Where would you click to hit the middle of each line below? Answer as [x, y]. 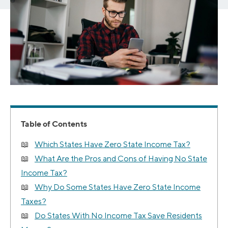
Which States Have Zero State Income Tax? [112, 145]
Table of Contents [54, 124]
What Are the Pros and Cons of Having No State [121, 159]
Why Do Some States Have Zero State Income [118, 187]
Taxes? [34, 202]
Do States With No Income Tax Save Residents [118, 216]
